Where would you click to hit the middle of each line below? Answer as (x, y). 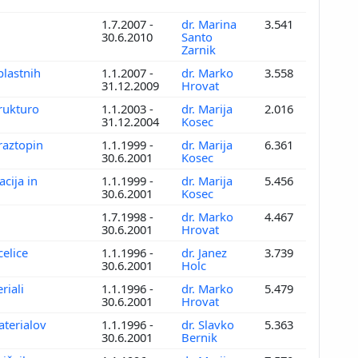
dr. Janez (204, 252)
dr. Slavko (208, 324)
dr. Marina (209, 24)
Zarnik (200, 49)
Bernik (201, 337)
